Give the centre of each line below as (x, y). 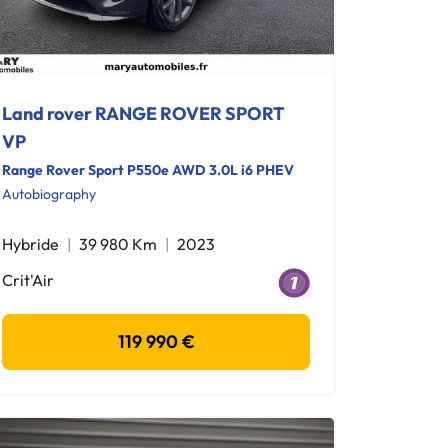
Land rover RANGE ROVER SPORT (143, 113)
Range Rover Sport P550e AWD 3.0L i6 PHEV (148, 170)
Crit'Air (28, 280)
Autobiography (49, 194)
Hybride (30, 244)
